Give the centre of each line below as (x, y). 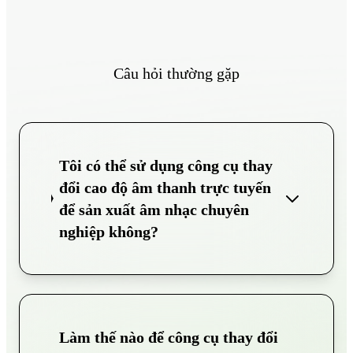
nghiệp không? (108, 231)
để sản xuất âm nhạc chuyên (154, 209)
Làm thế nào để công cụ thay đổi (169, 337)
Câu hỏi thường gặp (176, 73)
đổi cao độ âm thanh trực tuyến (165, 187)
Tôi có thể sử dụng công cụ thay (165, 165)
